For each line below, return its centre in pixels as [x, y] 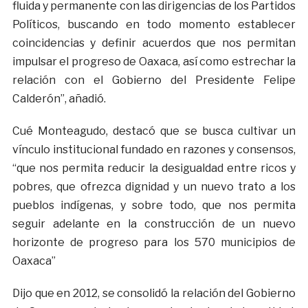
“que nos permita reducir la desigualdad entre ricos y [154, 168]
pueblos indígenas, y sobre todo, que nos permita [154, 206]
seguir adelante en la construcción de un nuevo [154, 224]
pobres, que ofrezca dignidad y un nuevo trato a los [154, 187]
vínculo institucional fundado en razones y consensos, [154, 150]
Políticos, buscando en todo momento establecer [154, 25]
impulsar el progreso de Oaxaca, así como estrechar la [154, 62]
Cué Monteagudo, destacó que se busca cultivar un [154, 131]
